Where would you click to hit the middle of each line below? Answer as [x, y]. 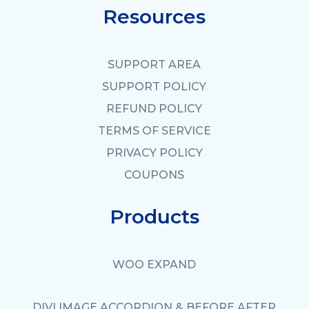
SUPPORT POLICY [154, 87]
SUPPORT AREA [154, 65]
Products [154, 217]
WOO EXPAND [154, 265]
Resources [154, 17]
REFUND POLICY [154, 109]
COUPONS [154, 175]
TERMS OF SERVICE [154, 131]
